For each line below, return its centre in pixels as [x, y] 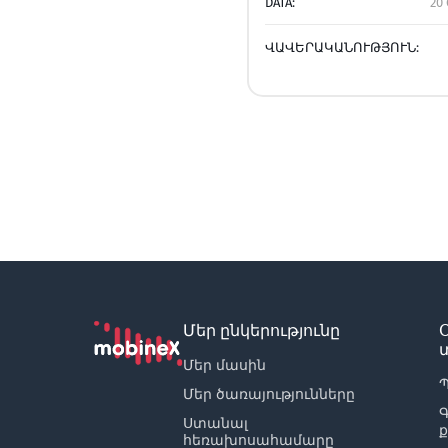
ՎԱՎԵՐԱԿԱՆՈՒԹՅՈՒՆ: [342, 47]
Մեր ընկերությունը [261, 330]
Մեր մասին [224, 365]
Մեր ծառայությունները [269, 394]
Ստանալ [215, 423]
